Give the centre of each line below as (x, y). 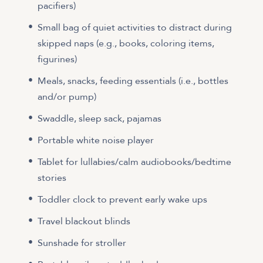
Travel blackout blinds (84, 221)
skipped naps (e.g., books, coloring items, (126, 43)
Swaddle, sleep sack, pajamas (100, 118)
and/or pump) (67, 97)
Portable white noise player (96, 140)
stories (52, 178)
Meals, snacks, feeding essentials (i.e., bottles (133, 81)
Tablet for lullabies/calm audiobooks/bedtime (134, 162)
